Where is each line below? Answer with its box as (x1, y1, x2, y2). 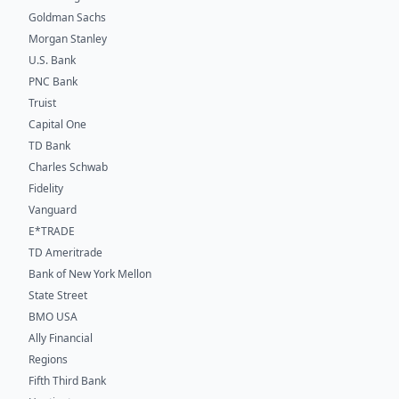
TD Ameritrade (28, 244, 102, 260)
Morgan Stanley (28, 30, 107, 46)
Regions (28, 351, 68, 367)
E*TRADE (28, 223, 75, 239)
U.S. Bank (28, 52, 76, 68)
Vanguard (28, 201, 77, 217)
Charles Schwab (28, 159, 108, 175)
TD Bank (28, 137, 70, 153)
